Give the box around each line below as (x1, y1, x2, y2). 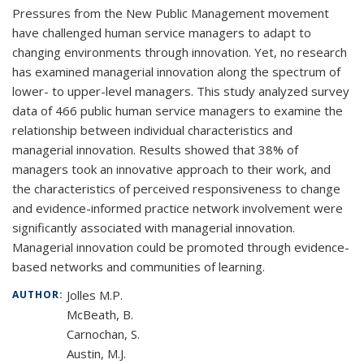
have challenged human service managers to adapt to (12, 24, 311, 41)
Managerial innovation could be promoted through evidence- (12, 239, 349, 255)
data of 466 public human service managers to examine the (12, 102, 343, 119)
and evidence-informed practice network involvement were (12, 200, 343, 216)
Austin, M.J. (67, 345, 126, 362)
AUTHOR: (12, 288, 67, 301)
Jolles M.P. (67, 287, 123, 303)
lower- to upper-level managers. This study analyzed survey (12, 83, 349, 99)
